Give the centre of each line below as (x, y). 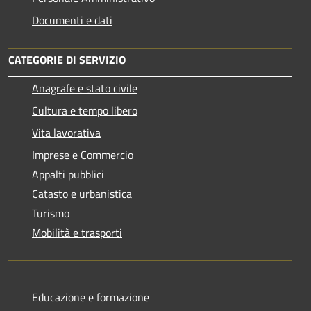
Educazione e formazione (91, 297)
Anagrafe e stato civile (85, 89)
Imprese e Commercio (83, 155)
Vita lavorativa (66, 133)
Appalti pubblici (68, 175)
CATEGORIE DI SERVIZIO (67, 60)
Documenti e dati (72, 20)
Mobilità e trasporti (77, 233)
